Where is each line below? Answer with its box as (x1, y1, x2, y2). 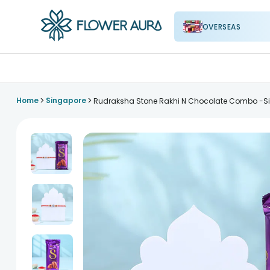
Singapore (45, 95, 86, 105)
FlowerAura (40, 43, 92, 55)
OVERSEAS (202, 21, 241, 32)
